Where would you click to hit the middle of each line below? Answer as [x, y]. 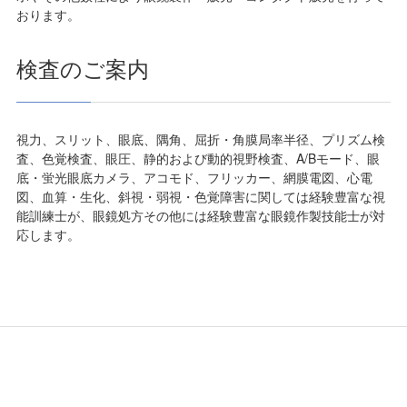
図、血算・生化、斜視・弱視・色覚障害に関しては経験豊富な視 [200, 196]
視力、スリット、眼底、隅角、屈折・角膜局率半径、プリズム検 [200, 139]
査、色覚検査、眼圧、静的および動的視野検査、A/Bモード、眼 [198, 158]
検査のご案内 [82, 68]
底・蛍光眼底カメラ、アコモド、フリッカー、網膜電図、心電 [194, 177]
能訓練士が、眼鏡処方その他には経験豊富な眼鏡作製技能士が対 [200, 215]
